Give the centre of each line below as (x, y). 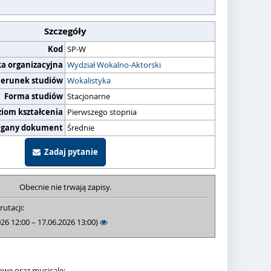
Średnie (81, 128)
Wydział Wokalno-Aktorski (114, 65)
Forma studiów (34, 96)
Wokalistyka (89, 80)
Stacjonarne (89, 96)
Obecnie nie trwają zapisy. (65, 187)
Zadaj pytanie (69, 152)
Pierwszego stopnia (102, 112)
